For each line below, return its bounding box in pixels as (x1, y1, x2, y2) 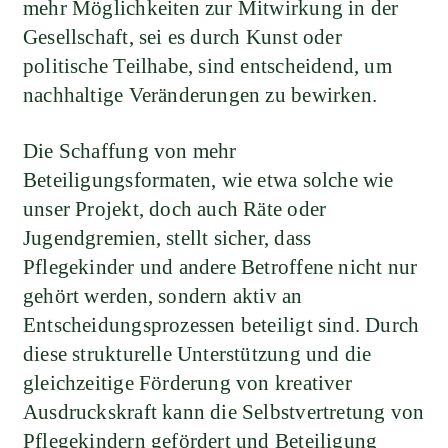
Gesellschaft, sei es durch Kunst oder (23, 24, 342, 49)
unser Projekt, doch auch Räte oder (23, 197, 327, 222)
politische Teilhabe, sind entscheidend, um (23, 53, 392, 78)
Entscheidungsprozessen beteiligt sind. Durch (23, 313, 420, 338)
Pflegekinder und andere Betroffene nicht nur (23, 255, 418, 280)
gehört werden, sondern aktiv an (23, 284, 303, 309)
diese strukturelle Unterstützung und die (23, 342, 372, 367)
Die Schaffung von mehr (23, 139, 237, 164)
